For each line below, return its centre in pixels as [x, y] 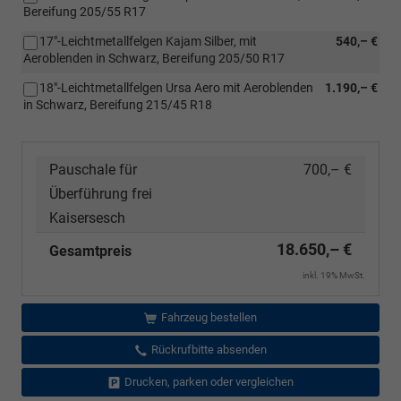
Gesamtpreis [90, 251]
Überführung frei [101, 193]
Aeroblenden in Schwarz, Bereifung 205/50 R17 [154, 58]
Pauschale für [93, 169]
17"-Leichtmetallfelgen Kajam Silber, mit [148, 41]
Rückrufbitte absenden [209, 349]
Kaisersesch [87, 218]
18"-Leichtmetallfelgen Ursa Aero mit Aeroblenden [176, 87]
